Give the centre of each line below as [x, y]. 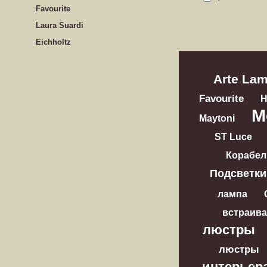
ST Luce [233, 137]
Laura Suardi [60, 25]
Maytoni [217, 118]
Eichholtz [53, 42]
